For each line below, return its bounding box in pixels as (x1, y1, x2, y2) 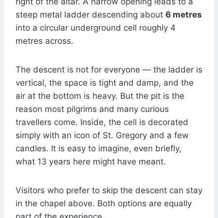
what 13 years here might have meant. (16, 157, 166, 167)
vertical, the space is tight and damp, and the (16, 78, 194, 88)
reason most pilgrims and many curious (16, 104, 169, 114)
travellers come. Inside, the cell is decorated (16, 117, 188, 127)
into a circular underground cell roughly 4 (16, 23, 176, 33)
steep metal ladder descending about (16, 10, 165, 20)
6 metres (165, 10, 202, 20)
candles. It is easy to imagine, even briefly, (16, 144, 182, 154)
